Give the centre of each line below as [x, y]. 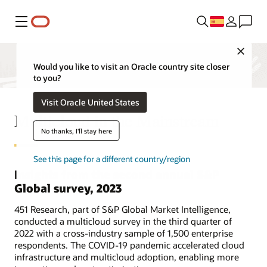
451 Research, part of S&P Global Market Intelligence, [122, 209]
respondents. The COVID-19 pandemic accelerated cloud [129, 245]
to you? [47, 78]
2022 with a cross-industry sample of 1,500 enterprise [124, 233]
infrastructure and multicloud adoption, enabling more [127, 257]
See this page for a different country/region [111, 159]
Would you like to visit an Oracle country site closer [131, 67]
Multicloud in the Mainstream [117, 120]
